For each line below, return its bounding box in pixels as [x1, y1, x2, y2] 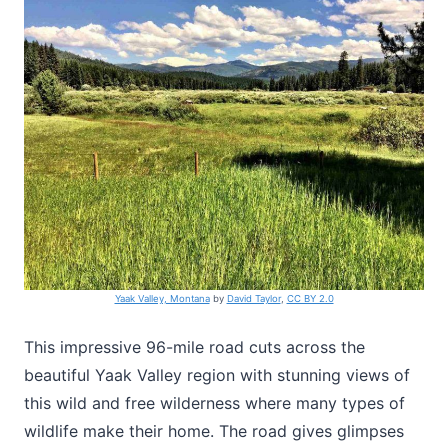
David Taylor [226, 292, 281, 304]
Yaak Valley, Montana [114, 292, 210, 304]
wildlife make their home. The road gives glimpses [24, 420, 404, 441]
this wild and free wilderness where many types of [24, 392, 405, 413]
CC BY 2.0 [286, 292, 334, 304]
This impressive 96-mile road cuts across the [24, 336, 365, 357]
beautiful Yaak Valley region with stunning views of [24, 364, 410, 385]
